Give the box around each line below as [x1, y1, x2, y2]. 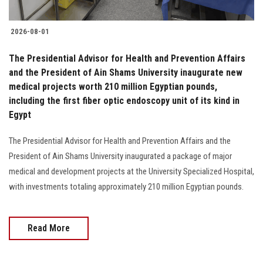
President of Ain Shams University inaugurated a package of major [9, 151, 232, 162]
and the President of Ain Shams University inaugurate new [9, 67, 242, 79]
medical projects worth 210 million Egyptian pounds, [9, 81, 217, 93]
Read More [28, 222, 70, 234]
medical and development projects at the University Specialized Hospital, [9, 166, 254, 177]
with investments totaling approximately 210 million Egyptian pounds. [9, 181, 244, 193]
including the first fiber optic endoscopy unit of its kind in [9, 95, 240, 107]
